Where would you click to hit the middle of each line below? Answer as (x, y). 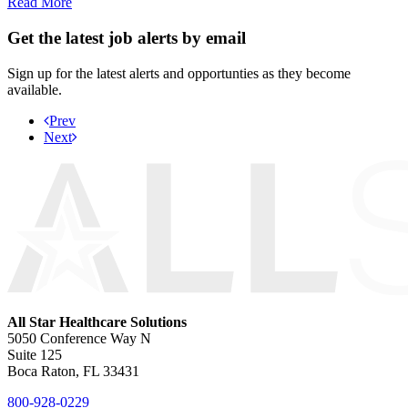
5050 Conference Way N (79, 338)
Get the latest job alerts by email (127, 37)
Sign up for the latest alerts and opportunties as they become (179, 73)
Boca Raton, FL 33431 (73, 371)
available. (35, 89)
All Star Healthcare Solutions (97, 321)
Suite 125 (35, 354)
